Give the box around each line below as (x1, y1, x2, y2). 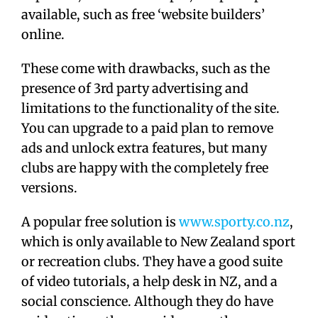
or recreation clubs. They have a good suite (21, 253, 283, 270)
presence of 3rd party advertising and (21, 80, 248, 97)
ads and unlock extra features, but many (21, 140, 267, 156)
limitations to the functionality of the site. (21, 100, 283, 116)
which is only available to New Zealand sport (21, 234, 295, 250)
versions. (21, 180, 77, 196)
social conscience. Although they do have (21, 293, 273, 309)
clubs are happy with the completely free (21, 160, 268, 176)
